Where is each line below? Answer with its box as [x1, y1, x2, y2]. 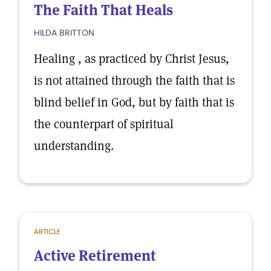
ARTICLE [34, 226, 60, 237]
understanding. [34, 138, 114, 154]
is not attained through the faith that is [34, 73, 235, 88]
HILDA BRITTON [34, 27, 94, 39]
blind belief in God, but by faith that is [34, 94, 234, 110]
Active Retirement [34, 246, 156, 265]
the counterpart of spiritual [34, 116, 174, 132]
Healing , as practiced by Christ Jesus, [34, 51, 229, 67]
